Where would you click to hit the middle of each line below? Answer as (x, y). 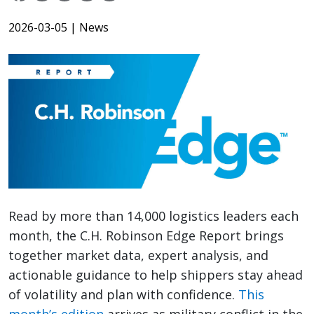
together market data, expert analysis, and (138, 255)
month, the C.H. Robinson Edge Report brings (146, 236)
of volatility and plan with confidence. (123, 295)
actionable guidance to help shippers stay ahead (156, 275)
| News (89, 28)
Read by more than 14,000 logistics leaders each (153, 216)
